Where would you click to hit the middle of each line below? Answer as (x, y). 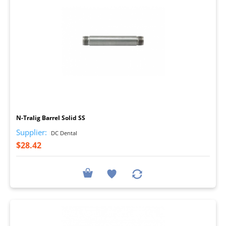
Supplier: (32, 132)
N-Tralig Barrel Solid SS (51, 118)
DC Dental (63, 133)
